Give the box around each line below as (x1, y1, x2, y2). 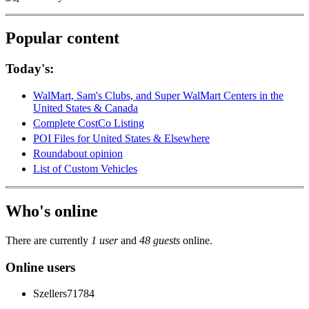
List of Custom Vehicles (33, 163, 137, 175)
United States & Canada (33, 102, 138, 114)
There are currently (6, 234, 91, 246)
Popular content (6, 29, 119, 48)
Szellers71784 (33, 288, 94, 300)
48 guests (139, 234, 180, 246)
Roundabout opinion (33, 148, 123, 160)
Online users (6, 259, 75, 275)
